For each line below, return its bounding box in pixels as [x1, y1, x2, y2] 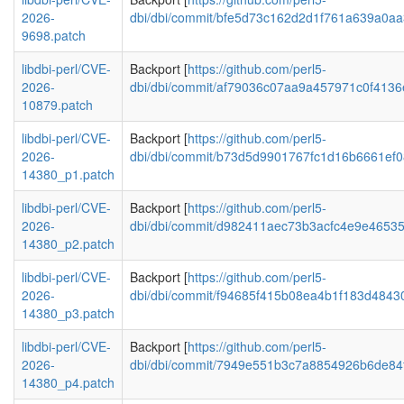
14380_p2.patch [22, 234, 115, 252]
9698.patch [22, 26, 86, 44]
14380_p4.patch [22, 373, 115, 391]
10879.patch [22, 96, 93, 114]
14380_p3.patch [22, 304, 115, 322]
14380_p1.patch [22, 165, 115, 183]
